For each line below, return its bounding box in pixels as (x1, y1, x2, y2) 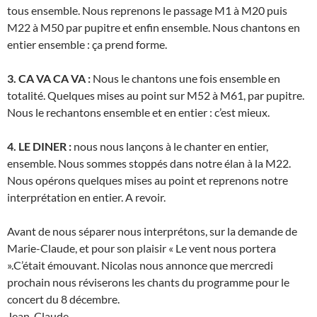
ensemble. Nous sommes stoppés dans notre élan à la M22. (7, 156, 291, 171)
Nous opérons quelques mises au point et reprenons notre (7, 173, 288, 188)
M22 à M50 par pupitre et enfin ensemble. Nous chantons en (7, 21, 300, 35)
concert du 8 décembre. (7, 292, 120, 306)
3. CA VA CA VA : (7, 71, 91, 86)
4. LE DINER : (7, 139, 71, 154)
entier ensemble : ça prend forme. (7, 38, 167, 52)
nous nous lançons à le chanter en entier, (71, 139, 268, 154)
